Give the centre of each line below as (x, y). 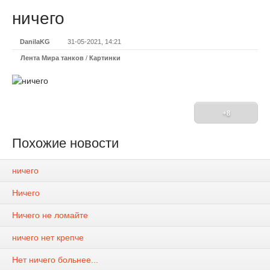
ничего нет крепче (48, 238)
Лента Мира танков (52, 58)
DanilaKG (35, 42)
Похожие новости (65, 143)
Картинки (105, 58)
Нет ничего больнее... (55, 260)
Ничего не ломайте (50, 215)
